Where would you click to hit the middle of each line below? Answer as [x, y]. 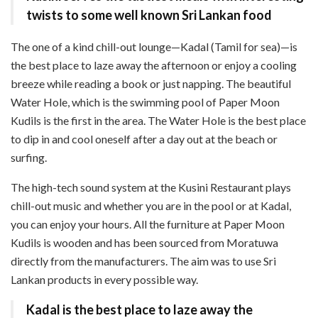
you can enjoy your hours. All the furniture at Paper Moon [148, 224]
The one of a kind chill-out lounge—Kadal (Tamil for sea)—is [154, 46]
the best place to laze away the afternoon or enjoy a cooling [154, 65]
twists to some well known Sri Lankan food [149, 15]
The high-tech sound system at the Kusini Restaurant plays [151, 187]
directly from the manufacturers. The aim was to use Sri [143, 261]
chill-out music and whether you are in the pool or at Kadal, [151, 205]
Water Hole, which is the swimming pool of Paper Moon [145, 102]
